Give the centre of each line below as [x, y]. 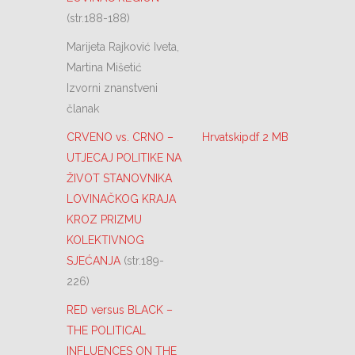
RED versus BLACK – [120, 310]
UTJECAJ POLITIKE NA [124, 158]
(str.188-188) [98, 18]
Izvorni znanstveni [112, 88]
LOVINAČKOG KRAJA [121, 199]
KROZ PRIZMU [104, 219]
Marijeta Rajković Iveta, [123, 47]
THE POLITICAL [106, 330]
